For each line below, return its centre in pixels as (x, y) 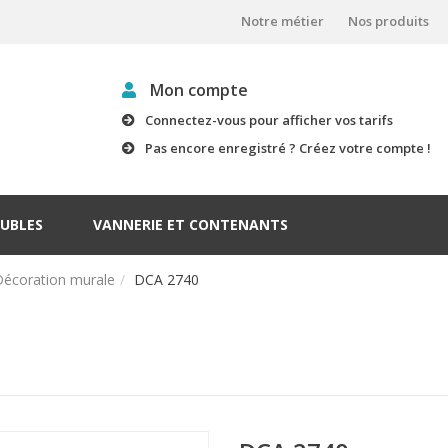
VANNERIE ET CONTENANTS (190, 224)
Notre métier (282, 20)
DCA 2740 (166, 279)
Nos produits (388, 20)
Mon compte (196, 90)
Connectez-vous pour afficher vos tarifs (268, 120)
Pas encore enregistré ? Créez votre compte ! (287, 148)
